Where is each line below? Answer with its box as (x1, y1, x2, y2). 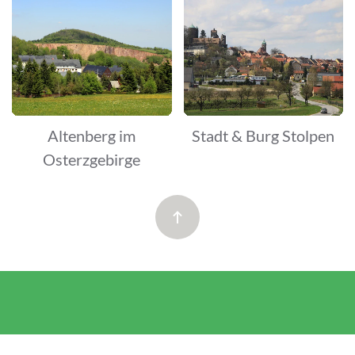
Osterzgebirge (43, 149, 141, 169)
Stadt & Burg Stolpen (192, 125, 335, 145)
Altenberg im (48, 125, 136, 145)
